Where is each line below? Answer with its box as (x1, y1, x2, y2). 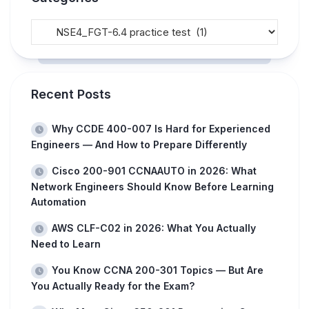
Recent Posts (31, 87, 111, 102)
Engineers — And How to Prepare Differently (31, 139, 247, 151)
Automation (31, 196, 86, 208)
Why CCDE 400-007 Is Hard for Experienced (52, 123, 270, 135)
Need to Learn (31, 238, 101, 250)
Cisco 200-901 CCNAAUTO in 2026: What (52, 165, 257, 177)
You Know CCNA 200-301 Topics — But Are (52, 264, 263, 277)
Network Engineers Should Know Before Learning (31, 181, 274, 193)
